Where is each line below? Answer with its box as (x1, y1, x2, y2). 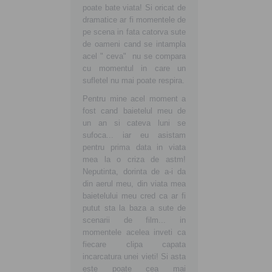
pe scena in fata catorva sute (83, 27, 186, 36)
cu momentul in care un (83, 64, 186, 73)
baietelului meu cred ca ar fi (83, 191, 186, 200)
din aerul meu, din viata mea (83, 179, 186, 188)
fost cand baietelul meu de (83, 106, 186, 115)
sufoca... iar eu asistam (83, 131, 186, 140)
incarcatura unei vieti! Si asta (83, 252, 186, 261)
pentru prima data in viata (83, 143, 186, 152)
